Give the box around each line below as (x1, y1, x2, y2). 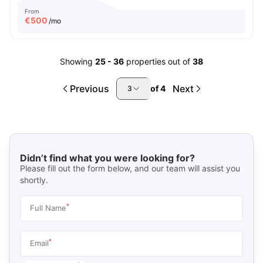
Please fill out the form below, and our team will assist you (19, 163, 240, 173)
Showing (60, 56, 93, 66)
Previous (69, 83, 109, 95)
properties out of (126, 56, 193, 66)
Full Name (29, 203, 66, 213)
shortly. (19, 174, 48, 185)
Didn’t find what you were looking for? (19, 151, 195, 164)
